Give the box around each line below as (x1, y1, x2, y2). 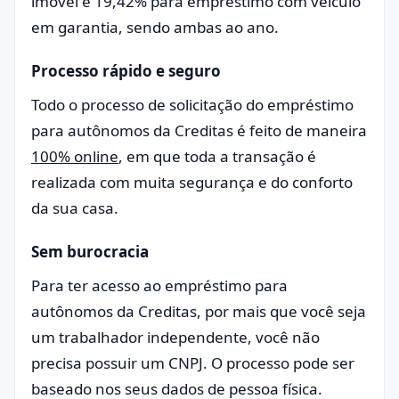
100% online (31, 146, 118, 167)
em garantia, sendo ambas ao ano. (31, 17, 282, 37)
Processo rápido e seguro (31, 61, 221, 81)
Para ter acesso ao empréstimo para (31, 275, 288, 296)
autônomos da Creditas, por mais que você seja (31, 301, 366, 322)
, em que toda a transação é (118, 146, 316, 167)
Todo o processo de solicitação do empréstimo (31, 94, 354, 115)
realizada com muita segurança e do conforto (31, 172, 353, 192)
